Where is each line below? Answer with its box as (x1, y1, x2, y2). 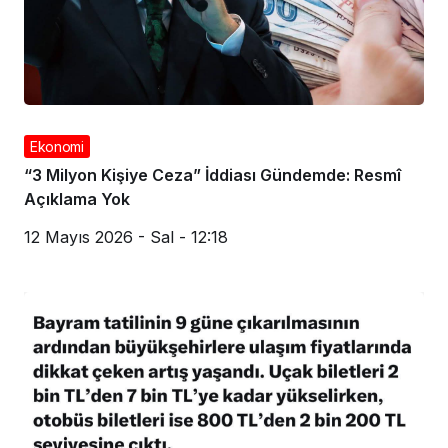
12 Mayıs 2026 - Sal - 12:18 (24, 226, 228, 247)
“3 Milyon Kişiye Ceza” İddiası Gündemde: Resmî (24, 164, 401, 185)
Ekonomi (30, 137, 84, 155)
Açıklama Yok (24, 188, 130, 209)
